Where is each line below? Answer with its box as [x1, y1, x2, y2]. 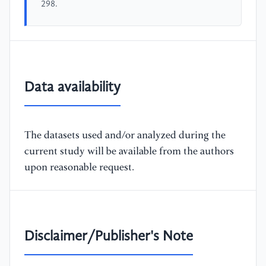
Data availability [24, 80, 121, 95]
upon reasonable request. [24, 162, 134, 173]
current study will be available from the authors [24, 146, 234, 157]
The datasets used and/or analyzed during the [24, 130, 226, 141]
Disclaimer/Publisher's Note [24, 230, 193, 245]
